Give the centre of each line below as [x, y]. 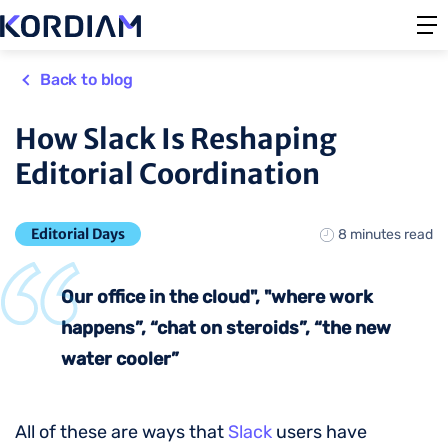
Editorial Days [78, 234]
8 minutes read [385, 234]
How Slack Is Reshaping [176, 139]
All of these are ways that [121, 432]
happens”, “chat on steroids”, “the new [226, 328]
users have [319, 432]
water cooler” [120, 359]
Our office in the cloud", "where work [217, 297]
